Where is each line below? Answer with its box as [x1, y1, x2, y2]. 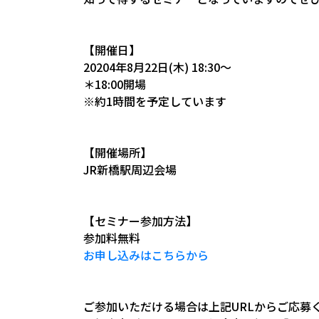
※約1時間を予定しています [83, 93, 226, 110]
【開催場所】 [83, 144, 152, 161]
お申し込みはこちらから [83, 246, 209, 263]
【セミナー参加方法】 [83, 212, 197, 229]
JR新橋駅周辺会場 [83, 161, 177, 178]
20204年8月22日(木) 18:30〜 [83, 58, 231, 75]
